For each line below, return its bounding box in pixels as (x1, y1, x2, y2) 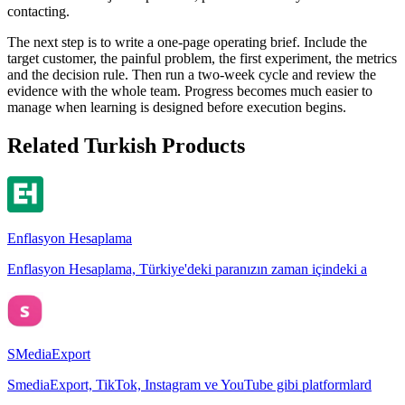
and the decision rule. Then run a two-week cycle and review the (7, 66, 376, 82)
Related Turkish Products (7, 133, 245, 157)
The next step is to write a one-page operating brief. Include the (7, 33, 367, 50)
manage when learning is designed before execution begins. (7, 99, 346, 115)
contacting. (7, 3, 70, 19)
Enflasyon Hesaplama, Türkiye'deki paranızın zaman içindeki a (7, 260, 367, 277)
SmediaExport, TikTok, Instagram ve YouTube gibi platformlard (7, 376, 372, 392)
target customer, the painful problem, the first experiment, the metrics (7, 50, 397, 66)
